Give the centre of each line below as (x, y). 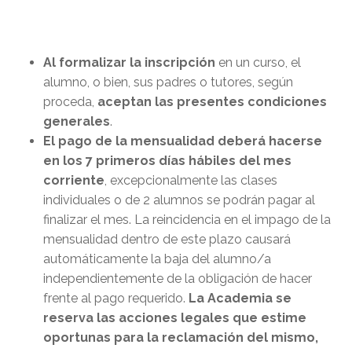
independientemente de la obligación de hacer (178, 279)
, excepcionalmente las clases (191, 181)
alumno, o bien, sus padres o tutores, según (168, 82)
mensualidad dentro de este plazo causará (167, 240)
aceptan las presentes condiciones (212, 102)
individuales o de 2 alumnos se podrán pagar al (179, 200)
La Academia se (240, 299)
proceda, (70, 102)
